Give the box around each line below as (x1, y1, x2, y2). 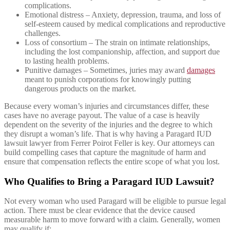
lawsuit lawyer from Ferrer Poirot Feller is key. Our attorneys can (4, 138, 215, 147)
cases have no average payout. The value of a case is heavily (4, 110, 200, 120)
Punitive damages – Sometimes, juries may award (25, 65, 187, 74)
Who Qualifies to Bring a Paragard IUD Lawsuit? (4, 176, 215, 187)
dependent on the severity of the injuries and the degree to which (4, 120, 213, 129)
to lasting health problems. (25, 56, 109, 65)
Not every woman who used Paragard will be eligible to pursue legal (4, 197, 226, 206)
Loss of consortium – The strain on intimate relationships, (25, 37, 210, 47)
